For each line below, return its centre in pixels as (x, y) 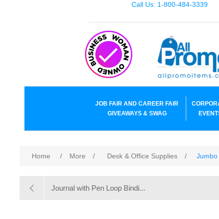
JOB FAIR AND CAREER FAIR (137, 104)
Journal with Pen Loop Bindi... (99, 188)
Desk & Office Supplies (142, 156)
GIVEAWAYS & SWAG (137, 113)
